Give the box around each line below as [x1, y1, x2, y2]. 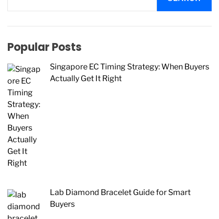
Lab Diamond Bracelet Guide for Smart [50, 187, 191, 197]
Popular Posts [7, 40, 82, 55]
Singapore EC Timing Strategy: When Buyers [50, 62, 209, 71]
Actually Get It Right [50, 74, 122, 83]
